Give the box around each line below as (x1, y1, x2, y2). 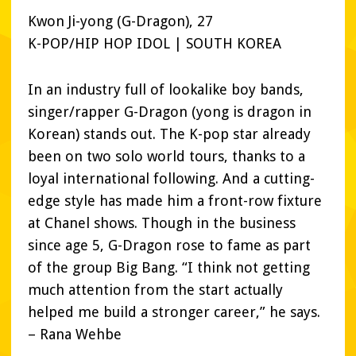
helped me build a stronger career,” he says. (28, 304, 320, 321)
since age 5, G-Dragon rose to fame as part (28, 237, 311, 254)
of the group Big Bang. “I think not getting (28, 259, 310, 277)
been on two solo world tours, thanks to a (28, 148, 305, 165)
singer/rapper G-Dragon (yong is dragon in (28, 103, 311, 121)
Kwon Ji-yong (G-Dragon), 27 (28, 13, 213, 30)
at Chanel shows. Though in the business (28, 215, 296, 232)
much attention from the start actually (28, 281, 283, 299)
